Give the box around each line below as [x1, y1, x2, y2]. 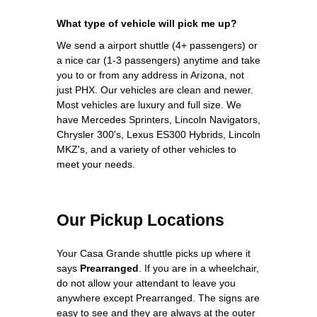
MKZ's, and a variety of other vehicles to [57, 143, 236, 155]
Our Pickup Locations [57, 210, 224, 229]
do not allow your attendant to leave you [57, 277, 236, 289]
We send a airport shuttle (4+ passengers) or [57, 39, 258, 51]
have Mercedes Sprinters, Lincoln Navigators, [57, 113, 260, 125]
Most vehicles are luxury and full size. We [57, 98, 241, 110]
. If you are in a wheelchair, [139, 262, 259, 274]
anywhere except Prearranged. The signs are [57, 292, 260, 304]
